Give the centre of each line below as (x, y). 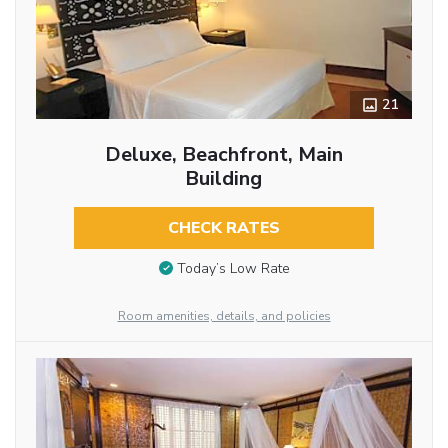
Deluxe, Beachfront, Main (223, 154)
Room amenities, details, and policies (224, 315)
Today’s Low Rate (233, 269)
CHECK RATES (223, 227)
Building (224, 178)
